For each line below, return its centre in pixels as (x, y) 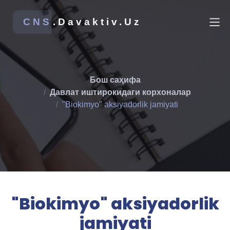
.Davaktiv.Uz (97, 22)
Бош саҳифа (115, 80)
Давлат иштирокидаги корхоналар (120, 92)
